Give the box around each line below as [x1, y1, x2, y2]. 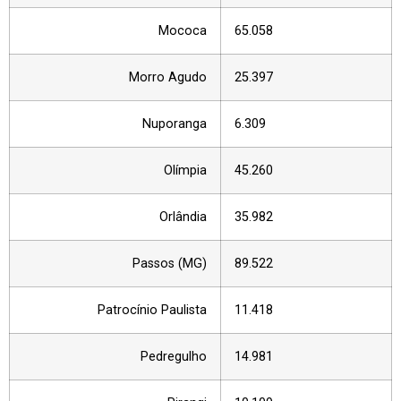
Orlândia [159, 209, 207, 226]
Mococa [158, 23, 207, 39]
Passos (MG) [132, 256, 207, 272]
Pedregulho [141, 349, 207, 365]
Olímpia [164, 163, 207, 179]
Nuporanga [142, 116, 207, 132]
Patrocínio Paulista [98, 303, 207, 319]
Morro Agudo [129, 70, 207, 86]
